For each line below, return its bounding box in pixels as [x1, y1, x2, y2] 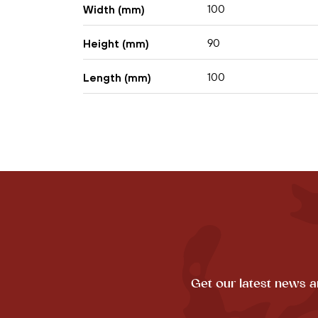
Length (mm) [83, 71, 151, 84]
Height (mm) [83, 37, 149, 50]
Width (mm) [83, 3, 145, 16]
